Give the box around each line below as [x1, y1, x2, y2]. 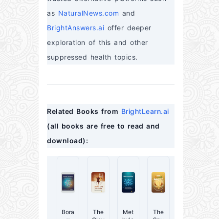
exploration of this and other [47, 38, 148, 47]
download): [47, 136, 88, 145]
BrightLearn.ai [121, 107, 169, 116]
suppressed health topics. [47, 53, 138, 62]
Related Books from [47, 107, 121, 116]
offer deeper [104, 23, 152, 32]
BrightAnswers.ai [47, 23, 104, 32]
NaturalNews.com [58, 9, 119, 18]
